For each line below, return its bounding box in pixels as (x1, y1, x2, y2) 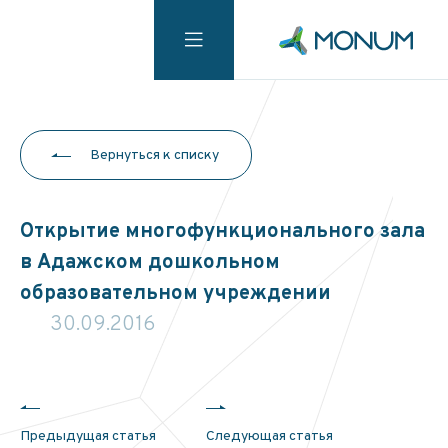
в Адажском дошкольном (20, 250, 280, 276)
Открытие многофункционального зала (20, 219, 425, 245)
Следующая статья (206, 428, 333, 446)
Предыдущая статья (20, 428, 156, 446)
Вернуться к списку (90, 147, 219, 164)
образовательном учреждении (20, 281, 331, 307)
